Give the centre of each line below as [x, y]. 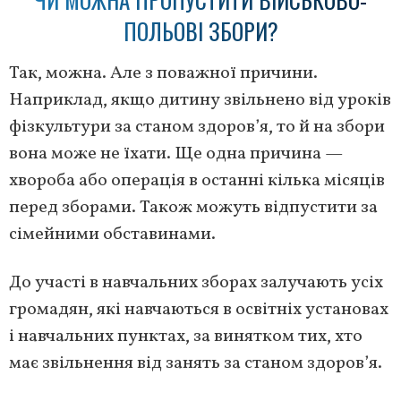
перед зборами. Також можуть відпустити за [193, 208]
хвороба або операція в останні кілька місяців [197, 181]
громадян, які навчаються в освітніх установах [199, 310]
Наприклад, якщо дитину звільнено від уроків [200, 101]
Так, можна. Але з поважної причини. [163, 74]
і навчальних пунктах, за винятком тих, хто [186, 337]
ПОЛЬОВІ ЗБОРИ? [200, 31]
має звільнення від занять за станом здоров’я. [196, 364]
